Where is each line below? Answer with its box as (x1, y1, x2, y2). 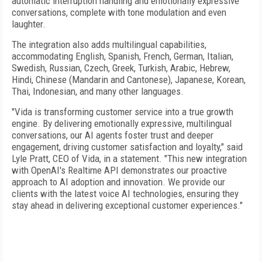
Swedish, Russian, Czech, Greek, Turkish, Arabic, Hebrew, (12, 62, 230, 74)
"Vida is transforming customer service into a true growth (12, 106, 233, 118)
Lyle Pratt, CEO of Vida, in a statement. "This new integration (12, 153, 247, 164)
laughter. (12, 18, 46, 30)
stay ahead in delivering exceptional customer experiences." (12, 199, 243, 211)
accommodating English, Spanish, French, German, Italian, (12, 50, 233, 62)
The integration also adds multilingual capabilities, (12, 39, 206, 50)
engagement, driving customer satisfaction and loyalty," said (12, 141, 243, 153)
